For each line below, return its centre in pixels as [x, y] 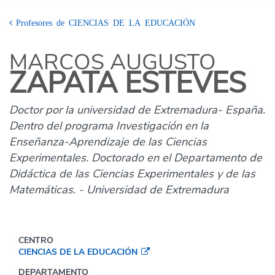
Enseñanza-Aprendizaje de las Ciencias [108, 142]
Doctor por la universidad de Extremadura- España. [137, 110]
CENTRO [36, 240]
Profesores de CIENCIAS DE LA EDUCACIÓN [105, 22]
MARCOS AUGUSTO [113, 62]
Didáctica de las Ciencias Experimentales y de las [132, 174]
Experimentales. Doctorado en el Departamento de [136, 158]
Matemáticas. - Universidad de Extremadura [119, 190]
